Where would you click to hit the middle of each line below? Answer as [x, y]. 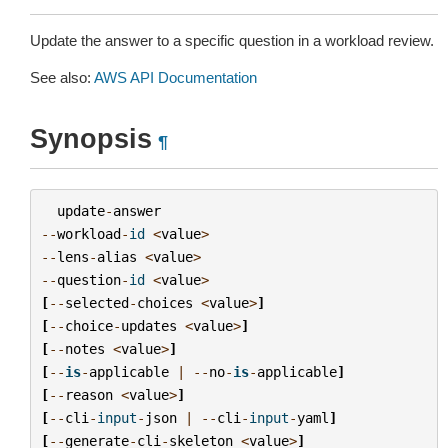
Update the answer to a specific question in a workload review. [232, 40]
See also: [62, 77]
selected [96, 302]
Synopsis [91, 139]
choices [164, 302]
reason [88, 394]
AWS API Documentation [175, 77]
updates [148, 325]
